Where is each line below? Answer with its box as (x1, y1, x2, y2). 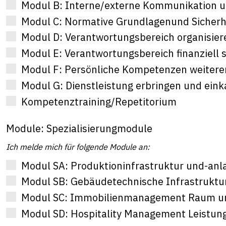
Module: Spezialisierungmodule (6, 121, 152, 135)
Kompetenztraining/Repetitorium (21, 94, 177, 108)
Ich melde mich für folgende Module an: (6, 141, 150, 152)
